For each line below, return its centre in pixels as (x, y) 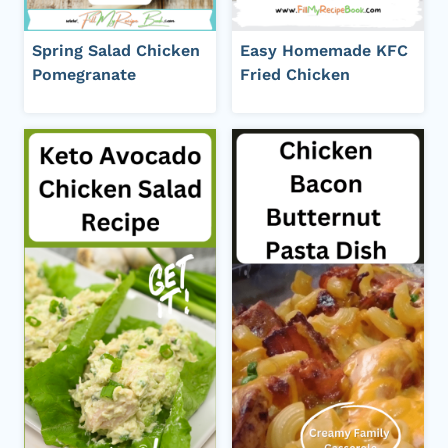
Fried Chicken (295, 75)
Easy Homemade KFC (324, 51)
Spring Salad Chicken (116, 51)
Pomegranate (84, 75)
